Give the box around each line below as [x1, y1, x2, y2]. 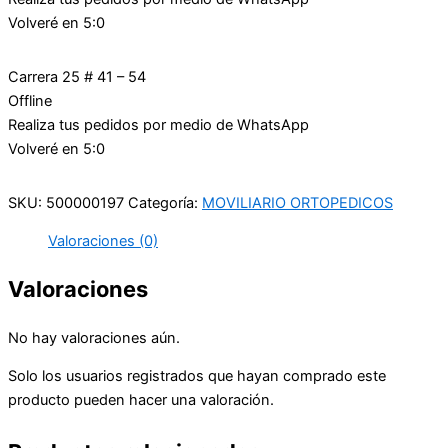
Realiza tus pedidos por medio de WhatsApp [8, 115, 309, 134]
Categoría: [128, 193, 202, 212]
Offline [8, 91, 52, 110]
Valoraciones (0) [48, 232, 158, 251]
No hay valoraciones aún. [8, 328, 180, 347]
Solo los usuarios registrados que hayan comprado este [8, 367, 386, 386]
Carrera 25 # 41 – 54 [8, 67, 146, 86]
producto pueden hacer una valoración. [8, 391, 274, 410]
